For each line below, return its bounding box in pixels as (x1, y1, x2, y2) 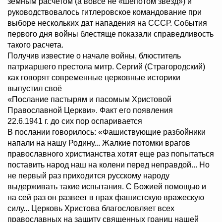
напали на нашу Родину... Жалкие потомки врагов (7, 139, 190, 148)
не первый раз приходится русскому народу (7, 171, 169, 180)
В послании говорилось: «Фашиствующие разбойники (7, 128, 206, 137)
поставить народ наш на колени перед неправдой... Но (7, 161, 210, 169)
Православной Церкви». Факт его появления (7, 106, 173, 115)
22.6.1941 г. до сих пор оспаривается (7, 117, 142, 126)
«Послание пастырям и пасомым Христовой (7, 95, 171, 104)
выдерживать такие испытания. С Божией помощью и (7, 182, 206, 191)
